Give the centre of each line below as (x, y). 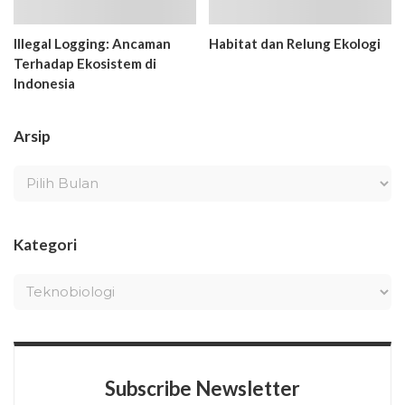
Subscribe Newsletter (202, 388)
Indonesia (44, 83)
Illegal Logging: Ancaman (92, 43)
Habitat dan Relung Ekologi (295, 43)
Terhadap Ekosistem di (85, 63)
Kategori (45, 244)
